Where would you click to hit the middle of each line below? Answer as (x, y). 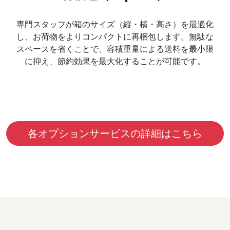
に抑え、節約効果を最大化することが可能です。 (115, 61)
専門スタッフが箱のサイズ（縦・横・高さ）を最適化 (115, 24)
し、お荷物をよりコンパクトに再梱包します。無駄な (115, 36)
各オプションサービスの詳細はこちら (115, 133)
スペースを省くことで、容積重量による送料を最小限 (115, 49)
